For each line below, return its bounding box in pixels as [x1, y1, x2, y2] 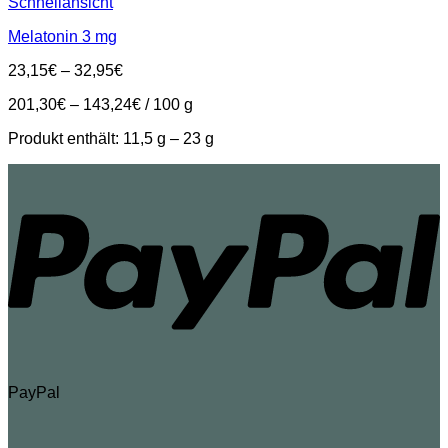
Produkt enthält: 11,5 [8, 130, 157, 148]
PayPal [8, 384, 60, 402]
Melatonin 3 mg [8, 28, 117, 46]
